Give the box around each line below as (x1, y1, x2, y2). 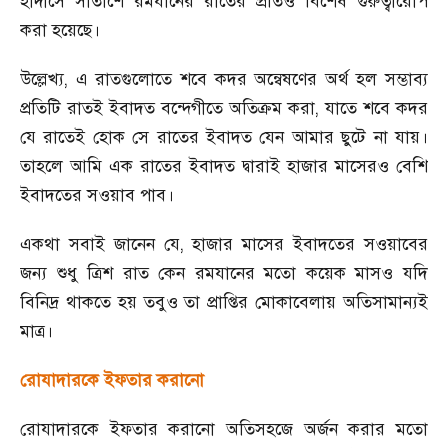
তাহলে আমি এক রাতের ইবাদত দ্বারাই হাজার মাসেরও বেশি (20, 155, 428, 177)
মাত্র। (20, 320, 53, 342)
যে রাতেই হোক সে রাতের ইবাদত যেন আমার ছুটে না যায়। (20, 126, 428, 148)
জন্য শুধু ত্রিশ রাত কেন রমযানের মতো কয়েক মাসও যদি (20, 262, 428, 284)
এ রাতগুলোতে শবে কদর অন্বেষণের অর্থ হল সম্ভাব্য (75, 68, 428, 90)
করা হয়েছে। (20, 19, 100, 41)
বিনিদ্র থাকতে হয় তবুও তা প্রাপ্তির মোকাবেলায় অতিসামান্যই (20, 291, 428, 313)
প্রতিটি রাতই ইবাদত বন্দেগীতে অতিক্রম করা (20, 97, 315, 119)
